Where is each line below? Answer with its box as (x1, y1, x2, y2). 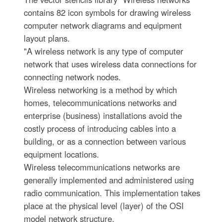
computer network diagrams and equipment (24, 19, 182, 31)
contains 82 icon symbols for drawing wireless (24, 6, 191, 18)
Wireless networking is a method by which (24, 83, 177, 96)
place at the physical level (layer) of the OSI (24, 199, 184, 212)
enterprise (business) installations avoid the (24, 109, 182, 121)
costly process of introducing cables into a (24, 122, 176, 134)
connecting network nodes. (24, 70, 121, 83)
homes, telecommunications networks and (24, 96, 177, 109)
